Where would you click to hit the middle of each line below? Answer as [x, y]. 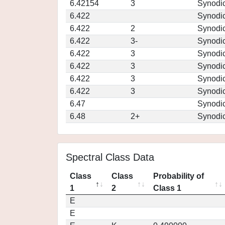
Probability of [179, 176]
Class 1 [167, 188]
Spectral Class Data [110, 157]
